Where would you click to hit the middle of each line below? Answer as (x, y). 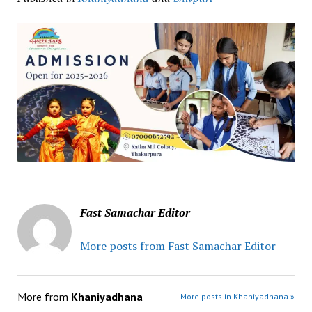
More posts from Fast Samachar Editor (178, 246)
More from (44, 297)
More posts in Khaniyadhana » (238, 297)
